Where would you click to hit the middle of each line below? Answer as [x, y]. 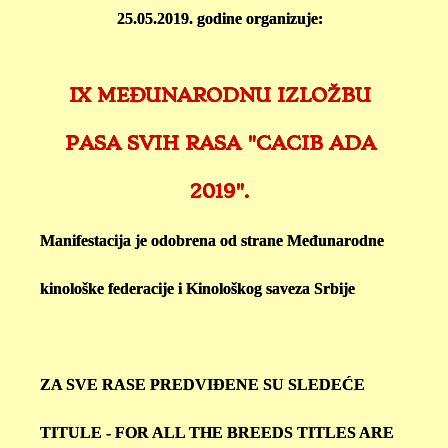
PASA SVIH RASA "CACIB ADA [220, 144]
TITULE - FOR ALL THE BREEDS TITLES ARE [217, 433]
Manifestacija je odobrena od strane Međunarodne [212, 241]
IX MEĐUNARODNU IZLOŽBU [220, 96]
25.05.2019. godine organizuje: [220, 19]
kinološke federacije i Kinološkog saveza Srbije [197, 289]
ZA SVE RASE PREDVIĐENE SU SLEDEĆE [202, 385]
